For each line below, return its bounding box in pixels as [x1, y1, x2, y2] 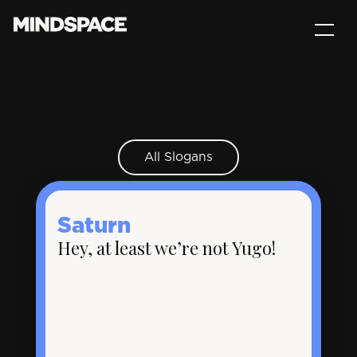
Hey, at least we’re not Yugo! [57, 235, 277, 260]
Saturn [57, 214, 131, 237]
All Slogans [144, 150, 213, 163]
